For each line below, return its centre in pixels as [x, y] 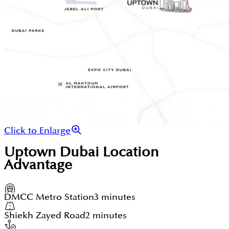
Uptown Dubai [52, 153]
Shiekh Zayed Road [45, 216]
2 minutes [106, 216]
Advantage [38, 166]
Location [129, 153]
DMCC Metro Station [49, 197]
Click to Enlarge [37, 130]
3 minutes [115, 197]
